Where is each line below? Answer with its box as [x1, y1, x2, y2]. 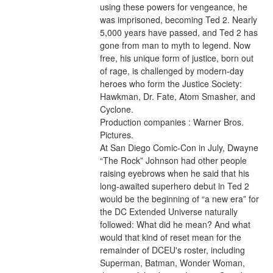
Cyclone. [99, 103, 133, 116]
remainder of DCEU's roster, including [99, 244, 245, 257]
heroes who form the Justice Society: [99, 77, 242, 90]
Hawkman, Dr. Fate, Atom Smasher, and [99, 90, 255, 103]
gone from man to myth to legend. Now [99, 39, 250, 52]
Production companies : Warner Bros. [99, 116, 244, 129]
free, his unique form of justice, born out [99, 52, 253, 65]
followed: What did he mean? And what [99, 218, 250, 231]
